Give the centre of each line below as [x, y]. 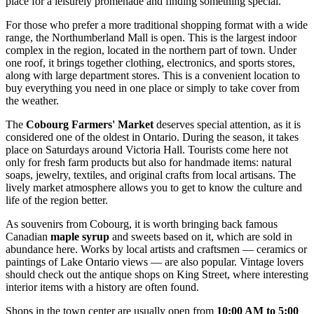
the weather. [32, 101]
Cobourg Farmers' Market [90, 125]
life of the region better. [57, 200]
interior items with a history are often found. [102, 287]
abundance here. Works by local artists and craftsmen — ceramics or [156, 250]
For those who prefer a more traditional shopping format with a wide [157, 25]
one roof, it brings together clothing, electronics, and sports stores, [150, 63]
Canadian [28, 237]
